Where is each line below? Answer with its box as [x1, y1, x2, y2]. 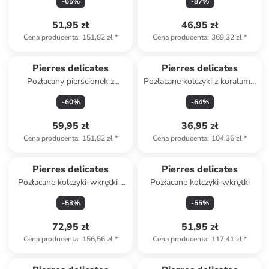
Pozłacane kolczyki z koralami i [143, 76, 256, 87]
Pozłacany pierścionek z [27, 76, 115, 87]
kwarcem [53, 88, 88, 99]
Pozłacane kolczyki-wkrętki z [17, 177, 124, 188]
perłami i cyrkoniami [34, 189, 108, 200]
